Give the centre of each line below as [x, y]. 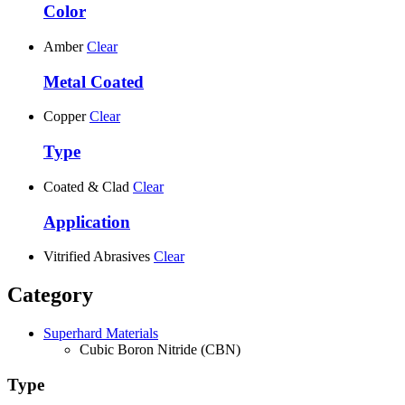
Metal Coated [94, 81]
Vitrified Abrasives [97, 257]
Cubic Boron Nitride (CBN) [160, 350]
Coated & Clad [86, 186]
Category [50, 295]
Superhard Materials [101, 334]
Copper [65, 117]
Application [87, 221]
